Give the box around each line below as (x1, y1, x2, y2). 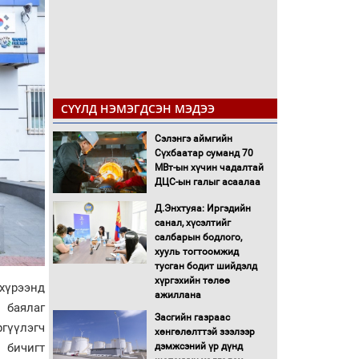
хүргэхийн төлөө (154, 275, 230, 287)
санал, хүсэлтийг (154, 217, 231, 229)
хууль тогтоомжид (154, 246, 239, 258)
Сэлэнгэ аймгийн (154, 132, 232, 144)
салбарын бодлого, (154, 232, 242, 244)
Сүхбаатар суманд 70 (154, 147, 253, 159)
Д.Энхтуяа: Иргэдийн (154, 203, 251, 215)
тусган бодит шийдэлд (154, 260, 257, 272)
